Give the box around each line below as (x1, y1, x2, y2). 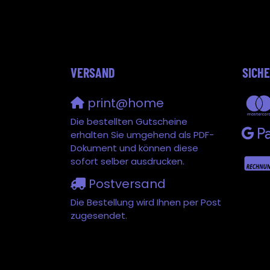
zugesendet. (71, 209, 127, 222)
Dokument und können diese (71, 141, 198, 154)
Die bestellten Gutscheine (71, 115, 187, 128)
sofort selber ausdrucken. (71, 154, 184, 168)
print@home (84, 94, 164, 111)
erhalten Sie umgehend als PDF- (71, 128, 214, 141)
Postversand (86, 175, 166, 192)
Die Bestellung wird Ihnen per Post (71, 195, 221, 209)
